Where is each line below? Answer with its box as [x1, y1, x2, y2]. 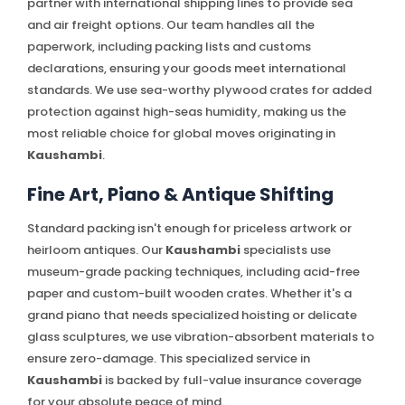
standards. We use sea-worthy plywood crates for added [27, 80, 372, 99]
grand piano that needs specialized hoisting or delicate [27, 306, 357, 324]
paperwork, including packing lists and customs [27, 37, 311, 55]
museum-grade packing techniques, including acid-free [27, 262, 360, 280]
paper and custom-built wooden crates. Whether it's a [27, 284, 352, 302]
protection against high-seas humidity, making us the [27, 102, 346, 120]
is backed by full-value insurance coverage [102, 371, 362, 389]
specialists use [240, 240, 331, 259]
